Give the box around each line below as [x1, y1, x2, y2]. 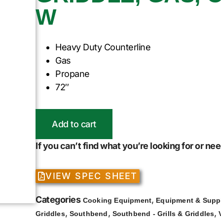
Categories [36, 194, 81, 205]
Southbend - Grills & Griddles [112, 210, 215, 218]
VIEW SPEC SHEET [45, 171, 138, 182]
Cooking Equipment [82, 196, 152, 205]
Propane [55, 68, 90, 79]
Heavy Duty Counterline [55, 41, 151, 52]
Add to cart [52, 118, 96, 129]
